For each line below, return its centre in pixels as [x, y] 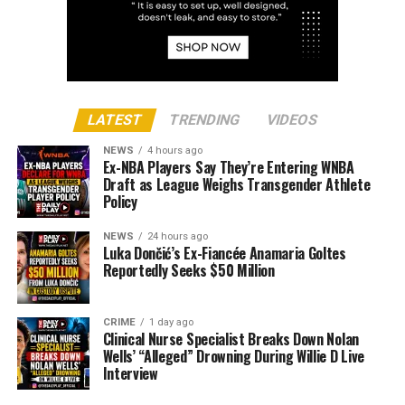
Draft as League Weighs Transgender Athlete [236, 184]
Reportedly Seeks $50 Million [188, 270]
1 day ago [171, 322]
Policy [120, 201]
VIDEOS [292, 119]
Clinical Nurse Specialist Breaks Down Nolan [231, 339]
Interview [130, 373]
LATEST [115, 119]
